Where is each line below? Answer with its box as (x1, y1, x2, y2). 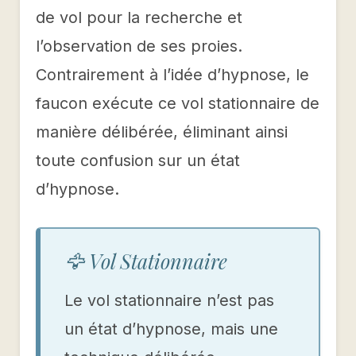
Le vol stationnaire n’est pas (64, 291, 274, 311)
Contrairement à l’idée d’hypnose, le (36, 65, 309, 85)
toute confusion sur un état (36, 151, 240, 171)
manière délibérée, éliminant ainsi (36, 122, 288, 142)
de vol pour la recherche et (36, 8, 242, 28)
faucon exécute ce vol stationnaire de (36, 94, 319, 114)
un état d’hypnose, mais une (64, 319, 278, 339)
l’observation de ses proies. (36, 37, 242, 56)
